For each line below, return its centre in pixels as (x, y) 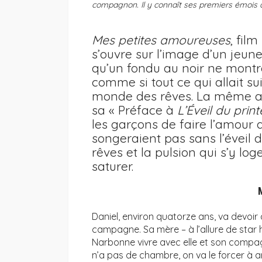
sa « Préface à (135, 110)
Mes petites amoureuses (161, 40)
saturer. (113, 166)
